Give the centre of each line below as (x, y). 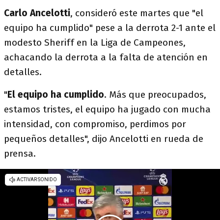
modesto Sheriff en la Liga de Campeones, (95, 42)
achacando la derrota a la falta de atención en (106, 57)
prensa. (20, 153)
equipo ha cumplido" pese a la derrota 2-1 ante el (110, 28)
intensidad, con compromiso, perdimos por (95, 124)
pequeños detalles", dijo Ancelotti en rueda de (104, 139)
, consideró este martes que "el (137, 13)
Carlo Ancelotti (37, 13)
